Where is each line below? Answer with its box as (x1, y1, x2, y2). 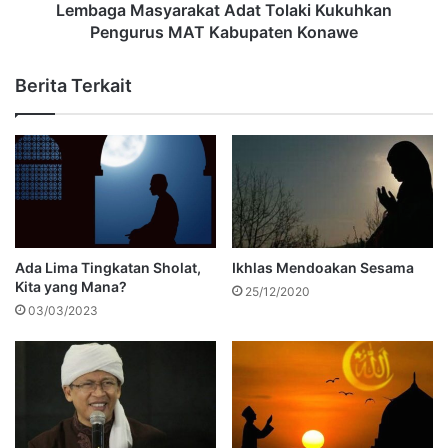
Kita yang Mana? (15, 278, 127, 296)
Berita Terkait (15, 74, 132, 96)
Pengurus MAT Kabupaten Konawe (90, 21, 358, 42)
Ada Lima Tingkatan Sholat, (15, 259, 201, 277)
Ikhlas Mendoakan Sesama (232, 259, 414, 277)
